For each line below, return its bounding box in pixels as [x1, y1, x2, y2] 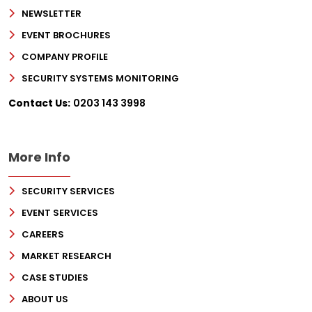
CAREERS [22, 228, 64, 242]
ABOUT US [22, 292, 68, 306]
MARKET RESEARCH [22, 249, 111, 263]
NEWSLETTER [22, 7, 81, 21]
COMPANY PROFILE [22, 50, 108, 64]
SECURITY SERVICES [22, 185, 115, 198]
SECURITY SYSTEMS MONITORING [22, 72, 179, 86]
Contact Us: [8, 96, 70, 111]
